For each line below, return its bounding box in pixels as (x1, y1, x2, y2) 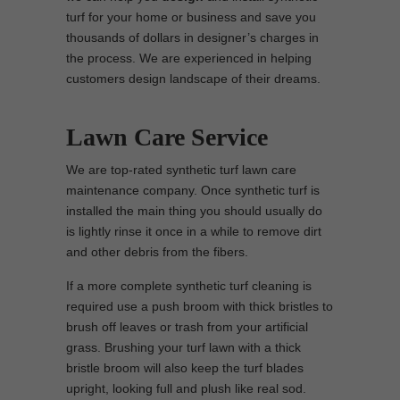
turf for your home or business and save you (66, 10, 316, 24)
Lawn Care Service (66, 123, 268, 151)
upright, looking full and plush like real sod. (66, 381, 306, 396)
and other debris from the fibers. (66, 245, 248, 259)
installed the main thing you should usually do (66, 204, 322, 218)
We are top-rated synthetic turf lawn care (66, 162, 296, 177)
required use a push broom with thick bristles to (66, 299, 333, 313)
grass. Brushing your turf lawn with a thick (66, 340, 301, 354)
